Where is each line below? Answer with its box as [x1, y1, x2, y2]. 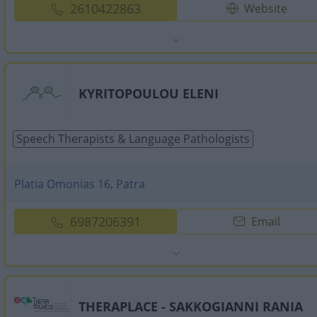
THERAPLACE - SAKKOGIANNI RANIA [79, 298, 303, 315]
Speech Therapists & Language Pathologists [16, 131, 250, 146]
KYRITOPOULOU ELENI [79, 85, 219, 102]
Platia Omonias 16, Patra [14, 176, 145, 192]
